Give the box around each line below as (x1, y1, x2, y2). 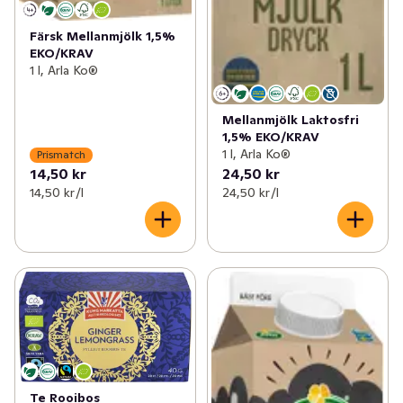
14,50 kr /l (30, 184, 84, 201)
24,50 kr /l (221, 184, 279, 201)
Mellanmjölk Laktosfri (221, 111, 359, 128)
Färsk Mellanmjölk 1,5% (30, 27, 175, 44)
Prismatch (37, 148, 85, 162)
